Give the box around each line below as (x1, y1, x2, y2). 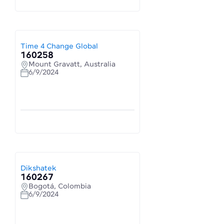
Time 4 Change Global (20, 42, 98, 50)
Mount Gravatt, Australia (28, 60, 115, 68)
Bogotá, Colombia (28, 182, 91, 190)
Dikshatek (20, 164, 56, 172)
